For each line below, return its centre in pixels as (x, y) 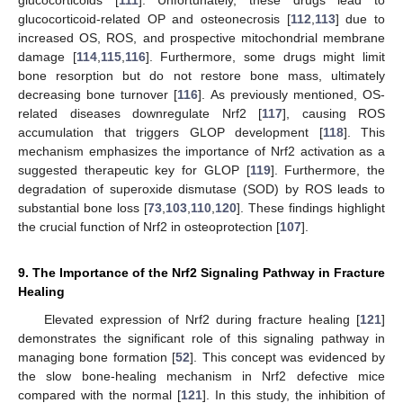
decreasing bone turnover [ (98, 94)
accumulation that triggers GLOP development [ (170, 132)
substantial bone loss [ (83, 207)
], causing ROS (334, 113)
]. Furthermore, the (328, 170)
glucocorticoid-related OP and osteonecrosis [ (154, 18)
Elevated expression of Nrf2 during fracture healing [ (201, 319)
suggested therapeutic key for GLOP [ (134, 170)
